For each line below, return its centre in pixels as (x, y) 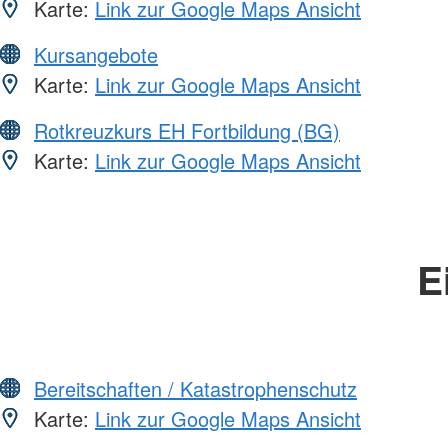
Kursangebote (96, 54)
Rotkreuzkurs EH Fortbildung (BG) (187, 130)
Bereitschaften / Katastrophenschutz (195, 388)
